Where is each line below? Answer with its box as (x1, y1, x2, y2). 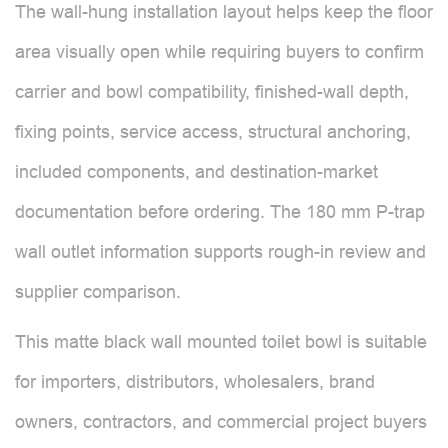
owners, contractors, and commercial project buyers (15, 411, 427, 432)
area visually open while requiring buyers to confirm (15, 41, 424, 62)
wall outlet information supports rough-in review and (15, 241, 426, 262)
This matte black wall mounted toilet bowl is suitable (15, 331, 427, 352)
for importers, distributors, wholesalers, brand (15, 371, 375, 392)
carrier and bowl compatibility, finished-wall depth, (15, 81, 409, 102)
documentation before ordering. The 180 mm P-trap (15, 201, 425, 222)
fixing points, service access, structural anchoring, (15, 121, 411, 142)
